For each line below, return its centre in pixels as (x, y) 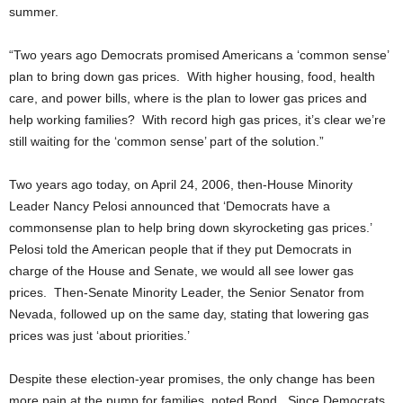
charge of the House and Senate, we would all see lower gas (181, 271)
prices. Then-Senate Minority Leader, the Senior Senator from (187, 292)
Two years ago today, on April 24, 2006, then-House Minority (181, 184)
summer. (34, 12)
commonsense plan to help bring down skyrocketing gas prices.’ (193, 228)
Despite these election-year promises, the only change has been (192, 379)
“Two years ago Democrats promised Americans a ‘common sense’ (199, 55)
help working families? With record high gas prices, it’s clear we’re (197, 120)
